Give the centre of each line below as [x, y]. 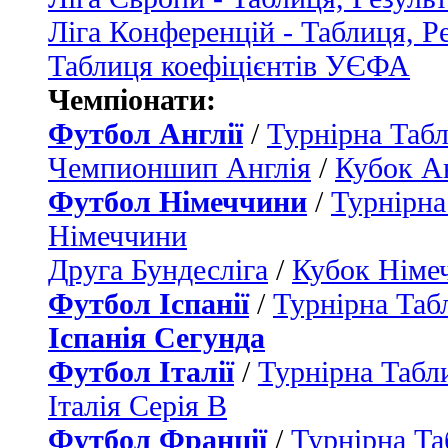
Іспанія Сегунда [156, 337]
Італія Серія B [137, 405]
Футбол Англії [145, 133]
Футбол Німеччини [177, 201]
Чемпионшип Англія [179, 167]
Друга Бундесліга [158, 269]
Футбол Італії [141, 371]
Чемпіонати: [132, 99]
